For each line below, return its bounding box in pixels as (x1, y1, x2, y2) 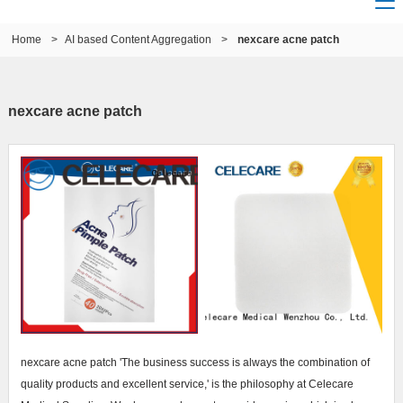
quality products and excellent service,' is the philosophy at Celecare (20, 378, 354, 391)
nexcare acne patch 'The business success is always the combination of (20, 356, 370, 370)
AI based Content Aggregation (65, 33, 212, 47)
